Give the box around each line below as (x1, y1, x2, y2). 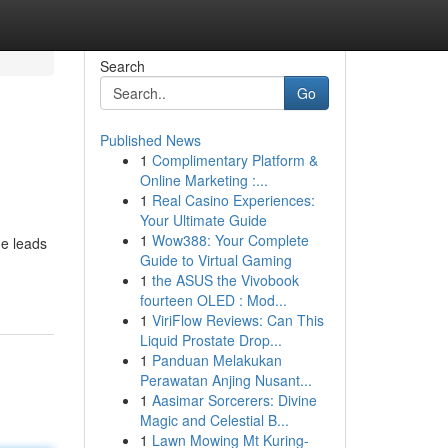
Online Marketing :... (139, 170, 268, 190)
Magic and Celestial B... (139, 410, 289, 430)
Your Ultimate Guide (139, 210, 267, 230)
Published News (99, 130, 201, 150)
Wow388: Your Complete (151, 230, 309, 250)
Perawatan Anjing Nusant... (139, 370, 312, 390)
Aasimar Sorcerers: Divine (151, 390, 317, 410)
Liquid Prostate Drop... (139, 330, 282, 350)
